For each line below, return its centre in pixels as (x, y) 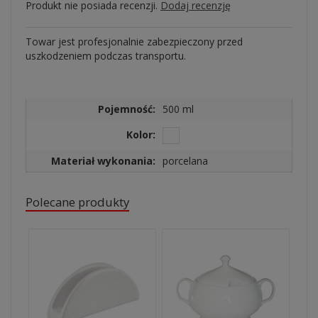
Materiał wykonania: (103, 161)
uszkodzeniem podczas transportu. (106, 56)
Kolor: (141, 135)
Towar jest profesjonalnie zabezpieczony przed (134, 42)
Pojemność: (127, 109)
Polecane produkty (77, 202)
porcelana (185, 161)
